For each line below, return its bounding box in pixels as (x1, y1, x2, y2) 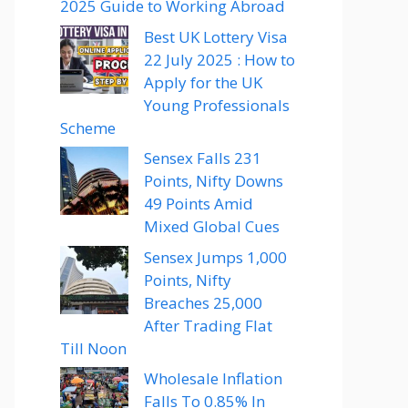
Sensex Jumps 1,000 (144, 246, 287, 268)
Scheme (60, 117, 116, 138)
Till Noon (60, 337, 127, 359)
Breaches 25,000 (144, 291, 262, 313)
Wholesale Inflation (144, 368, 282, 389)
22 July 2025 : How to (144, 48, 295, 70)
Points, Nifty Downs (144, 170, 283, 191)
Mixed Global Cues (144, 216, 280, 237)
